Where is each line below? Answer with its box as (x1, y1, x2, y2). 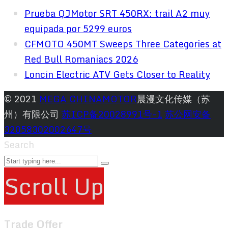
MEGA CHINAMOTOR (39, 91, 137, 107)
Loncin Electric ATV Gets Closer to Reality (24, 67, 210, 82)
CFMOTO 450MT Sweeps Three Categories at (24, 36, 221, 52)
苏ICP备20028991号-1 (62, 106, 162, 122)
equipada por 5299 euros (24, 21, 132, 37)
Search (4, 137, 34, 153)
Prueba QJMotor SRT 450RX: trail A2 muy (24, 6, 210, 21)
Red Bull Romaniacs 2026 (24, 51, 138, 67)
